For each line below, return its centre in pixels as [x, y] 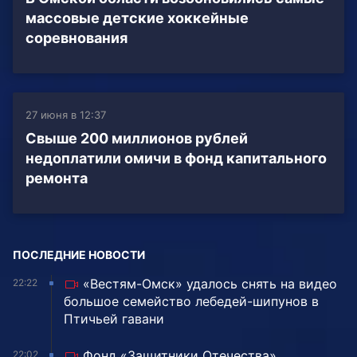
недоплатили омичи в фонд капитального [176, 159]
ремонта [57, 178]
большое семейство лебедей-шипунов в [191, 302]
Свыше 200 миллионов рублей [137, 139]
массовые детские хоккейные [137, 18]
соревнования [76, 38]
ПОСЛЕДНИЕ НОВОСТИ [79, 255]
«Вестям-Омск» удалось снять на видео [210, 284]
